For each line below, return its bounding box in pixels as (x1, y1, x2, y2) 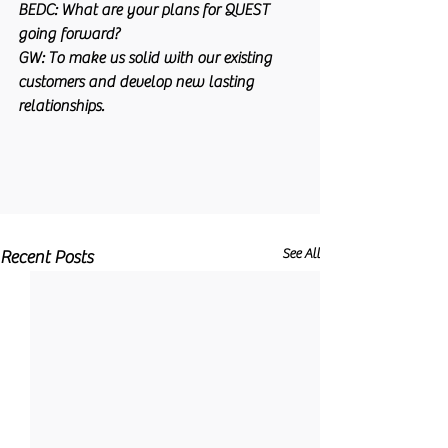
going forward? (18, 24, 120, 43)
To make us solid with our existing (44, 48, 276, 67)
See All (282, 245, 320, 262)
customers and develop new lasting (18, 72, 258, 91)
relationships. (18, 96, 104, 115)
